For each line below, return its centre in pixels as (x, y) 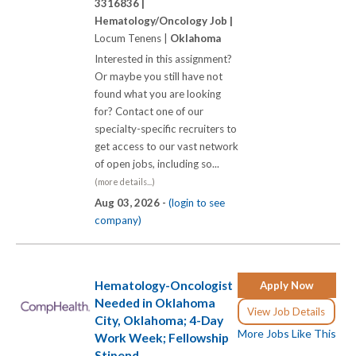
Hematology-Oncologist (164, 285)
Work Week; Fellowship (162, 337)
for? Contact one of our (149, 112)
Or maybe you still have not (159, 77)
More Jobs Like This (287, 333)
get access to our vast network (166, 147)
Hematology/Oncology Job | (164, 21)
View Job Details (286, 311)
